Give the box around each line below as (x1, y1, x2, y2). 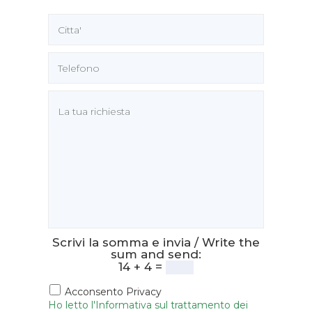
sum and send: (111, 247, 201, 262)
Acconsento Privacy (62, 286, 162, 299)
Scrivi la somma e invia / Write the (52, 235, 260, 250)
